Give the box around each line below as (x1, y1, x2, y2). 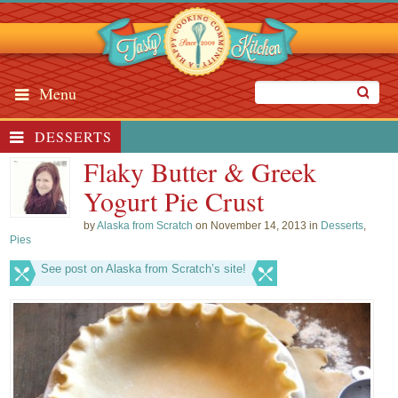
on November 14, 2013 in (193, 219, 322, 232)
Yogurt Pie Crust (84, 183, 265, 219)
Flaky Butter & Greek (84, 154, 317, 189)
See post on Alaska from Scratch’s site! (41, 262, 247, 275)
